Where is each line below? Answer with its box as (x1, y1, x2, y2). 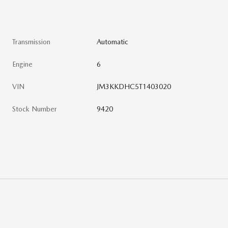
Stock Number (12, 104, 57, 113)
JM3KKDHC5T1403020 (97, 82, 172, 91)
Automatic (97, 37, 129, 46)
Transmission (12, 37, 50, 46)
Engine (12, 60, 33, 68)
